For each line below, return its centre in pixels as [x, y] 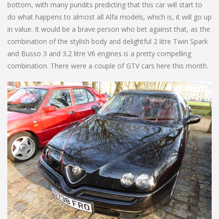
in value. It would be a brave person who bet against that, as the [109, 29]
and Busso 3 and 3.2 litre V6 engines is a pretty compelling [99, 54]
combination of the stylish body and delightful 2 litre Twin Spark [108, 42]
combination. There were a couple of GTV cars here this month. [108, 66]
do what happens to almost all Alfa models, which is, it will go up [109, 17]
